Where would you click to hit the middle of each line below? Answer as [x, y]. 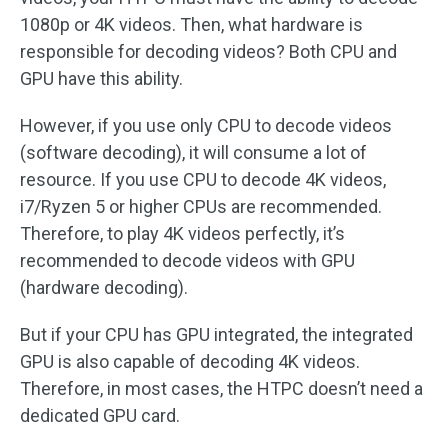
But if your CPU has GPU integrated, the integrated [216, 334]
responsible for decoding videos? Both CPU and [208, 51]
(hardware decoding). [104, 287]
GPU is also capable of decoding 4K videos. [190, 361]
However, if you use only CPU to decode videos [206, 125]
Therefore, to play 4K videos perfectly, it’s [182, 233]
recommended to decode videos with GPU [187, 260]
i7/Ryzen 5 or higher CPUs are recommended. [201, 206]
